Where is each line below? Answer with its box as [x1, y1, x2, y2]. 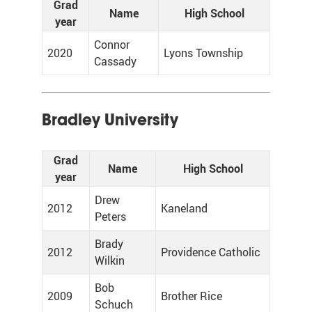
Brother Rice [161, 288, 222, 304]
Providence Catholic [161, 244, 260, 260]
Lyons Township [164, 45, 243, 61]
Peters [95, 209, 126, 224]
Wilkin [95, 253, 125, 268]
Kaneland [161, 201, 208, 216]
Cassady [94, 54, 136, 69]
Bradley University [42, 109, 178, 130]
